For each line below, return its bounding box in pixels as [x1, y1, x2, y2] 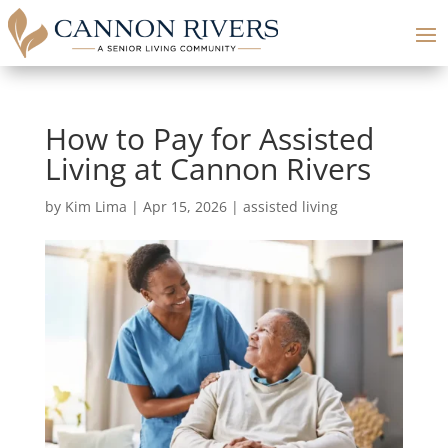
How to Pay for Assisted [44, 118, 374, 159]
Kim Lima [64, 197, 127, 216]
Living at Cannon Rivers [44, 148, 371, 189]
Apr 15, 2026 [142, 197, 227, 216]
